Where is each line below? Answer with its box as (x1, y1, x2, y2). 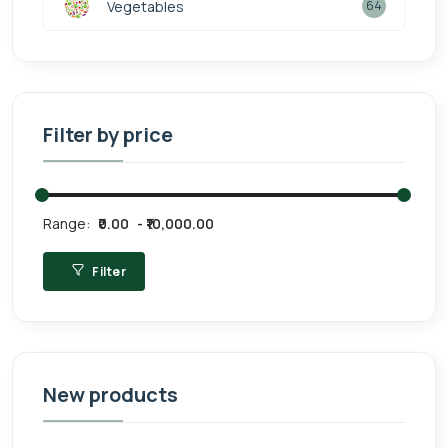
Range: (43, 214, 90, 233)
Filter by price (43, 121, 173, 148)
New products (43, 381, 178, 408)
